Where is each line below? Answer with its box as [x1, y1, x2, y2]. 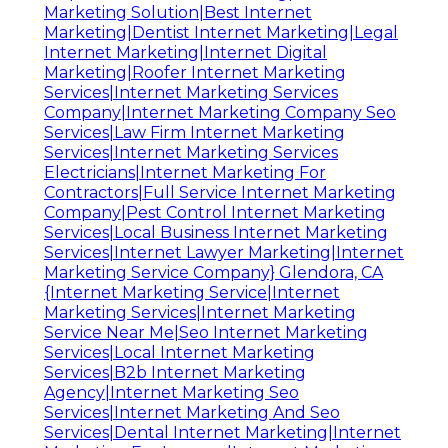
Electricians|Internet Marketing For [44, 163, 326, 183]
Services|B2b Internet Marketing [44, 363, 306, 383]
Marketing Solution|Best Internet [44, 3, 312, 23]
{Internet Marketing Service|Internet [44, 283, 340, 303]
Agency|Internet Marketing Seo [44, 383, 299, 403]
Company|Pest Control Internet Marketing [44, 203, 386, 223]
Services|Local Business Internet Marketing [44, 223, 388, 243]
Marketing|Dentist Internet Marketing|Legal [44, 23, 398, 43]
